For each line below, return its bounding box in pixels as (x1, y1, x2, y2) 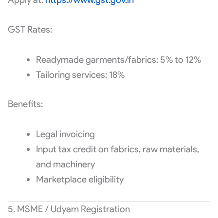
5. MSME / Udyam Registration (7, 203, 130, 215)
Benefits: (7, 98, 43, 110)
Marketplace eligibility (36, 174, 124, 185)
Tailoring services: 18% (36, 69, 125, 81)
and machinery (36, 159, 95, 170)
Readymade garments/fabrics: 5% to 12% (36, 54, 201, 66)
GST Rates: (7, 24, 52, 36)
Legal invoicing (36, 128, 95, 140)
